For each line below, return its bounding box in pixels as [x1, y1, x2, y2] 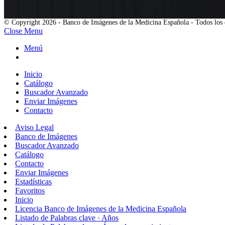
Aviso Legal [15, 123, 54, 132]
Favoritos [15, 186, 45, 195]
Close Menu [4, 27, 43, 36]
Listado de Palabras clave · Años [15, 213, 119, 222]
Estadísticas [15, 177, 52, 186]
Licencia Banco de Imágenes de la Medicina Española [15, 204, 186, 213]
